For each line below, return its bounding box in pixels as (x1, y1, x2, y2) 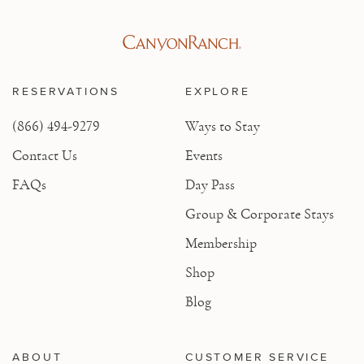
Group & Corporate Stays (185, 206, 334, 222)
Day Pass (185, 177, 235, 193)
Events (185, 148, 223, 163)
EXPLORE (185, 83, 250, 100)
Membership (185, 236, 257, 251)
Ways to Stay (185, 119, 260, 134)
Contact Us (12, 148, 78, 163)
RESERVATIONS (12, 83, 120, 100)
